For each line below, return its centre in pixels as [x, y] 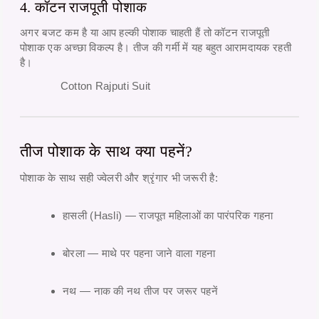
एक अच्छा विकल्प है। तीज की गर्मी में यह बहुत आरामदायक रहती [168, 48]
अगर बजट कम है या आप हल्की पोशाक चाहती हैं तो [117, 33]
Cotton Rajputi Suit [105, 86]
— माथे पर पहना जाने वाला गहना [150, 253]
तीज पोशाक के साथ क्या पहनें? [106, 152]
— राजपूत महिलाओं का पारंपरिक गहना [198, 216]
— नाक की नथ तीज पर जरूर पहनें [147, 291]
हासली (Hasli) [93, 216]
